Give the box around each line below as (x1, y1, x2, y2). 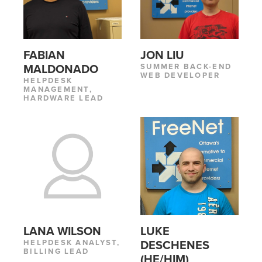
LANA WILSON (23, 225, 101, 239)
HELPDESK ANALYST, (23, 238, 120, 247)
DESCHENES (140, 239, 209, 253)
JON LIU (140, 49, 184, 63)
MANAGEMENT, (23, 85, 93, 94)
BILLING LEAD (23, 247, 89, 256)
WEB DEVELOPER (140, 71, 220, 80)
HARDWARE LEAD (23, 94, 104, 103)
